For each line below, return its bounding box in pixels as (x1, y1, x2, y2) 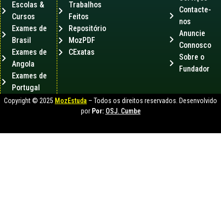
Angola (11, 59, 35, 69)
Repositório (68, 24, 106, 34)
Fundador (179, 64, 210, 74)
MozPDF (68, 36, 95, 45)
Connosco (179, 40, 212, 50)
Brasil (11, 36, 31, 45)
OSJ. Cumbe (105, 107, 141, 115)
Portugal (11, 83, 40, 93)
